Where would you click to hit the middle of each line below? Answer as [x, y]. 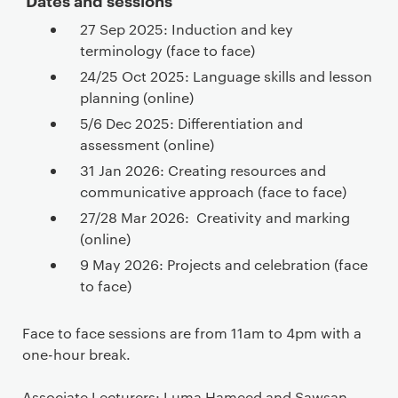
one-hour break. [76, 354]
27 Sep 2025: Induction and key [187, 28]
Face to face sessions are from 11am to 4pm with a [192, 332]
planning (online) [137, 97]
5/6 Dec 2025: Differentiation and [191, 123]
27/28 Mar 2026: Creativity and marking [215, 217]
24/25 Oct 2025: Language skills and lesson [226, 76]
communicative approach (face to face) [213, 191]
